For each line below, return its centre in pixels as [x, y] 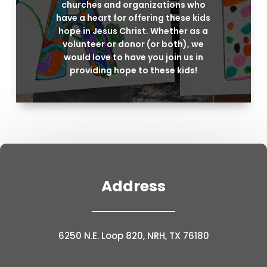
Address [133, 186]
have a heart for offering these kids [133, 18]
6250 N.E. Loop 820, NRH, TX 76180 [133, 235]
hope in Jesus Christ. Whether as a [133, 31]
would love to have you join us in [133, 58]
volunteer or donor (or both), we [133, 44]
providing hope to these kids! [133, 71]
